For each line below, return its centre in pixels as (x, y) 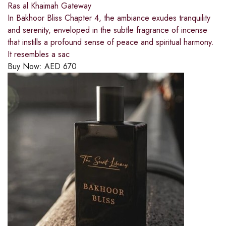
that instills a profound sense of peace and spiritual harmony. (111, 42)
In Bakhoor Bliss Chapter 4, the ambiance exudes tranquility (109, 18)
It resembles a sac (39, 54)
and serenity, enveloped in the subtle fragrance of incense (107, 30)
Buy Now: (26, 67)
